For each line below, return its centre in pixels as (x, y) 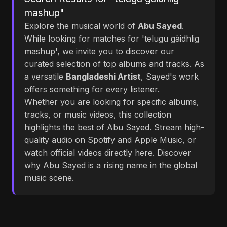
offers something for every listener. (92, 89)
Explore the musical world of (81, 26)
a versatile (45, 77)
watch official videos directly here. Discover (108, 153)
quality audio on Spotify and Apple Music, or (110, 140)
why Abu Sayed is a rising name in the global (111, 165)
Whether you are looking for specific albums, (112, 102)
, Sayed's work (170, 77)
